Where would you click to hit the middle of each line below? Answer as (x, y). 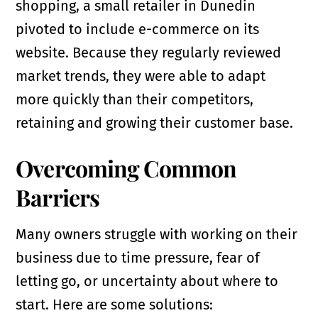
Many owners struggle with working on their (157, 235)
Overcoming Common (126, 168)
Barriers (57, 197)
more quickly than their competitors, (135, 100)
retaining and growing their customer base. (155, 123)
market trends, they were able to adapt (141, 76)
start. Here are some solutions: (115, 305)
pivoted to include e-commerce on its (138, 29)
